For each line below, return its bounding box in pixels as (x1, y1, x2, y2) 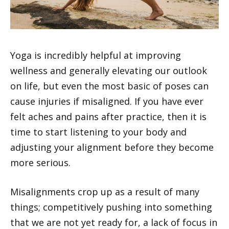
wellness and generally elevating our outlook (10, 64, 207, 77)
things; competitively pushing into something (10, 201, 212, 214)
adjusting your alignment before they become (10, 141, 214, 154)
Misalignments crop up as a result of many (10, 186, 199, 198)
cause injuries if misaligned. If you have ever (10, 95, 203, 108)
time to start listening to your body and (10, 126, 187, 139)
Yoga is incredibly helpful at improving (10, 49, 181, 62)
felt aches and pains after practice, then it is (10, 110, 207, 123)
